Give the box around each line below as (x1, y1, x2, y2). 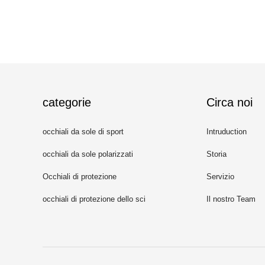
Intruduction (206, 127, 247, 136)
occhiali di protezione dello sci (43, 195, 146, 203)
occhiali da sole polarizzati (43, 150, 133, 159)
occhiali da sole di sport (43, 127, 124, 136)
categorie (43, 96, 91, 109)
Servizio (206, 172, 234, 181)
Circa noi (206, 96, 253, 109)
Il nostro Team (206, 195, 256, 203)
